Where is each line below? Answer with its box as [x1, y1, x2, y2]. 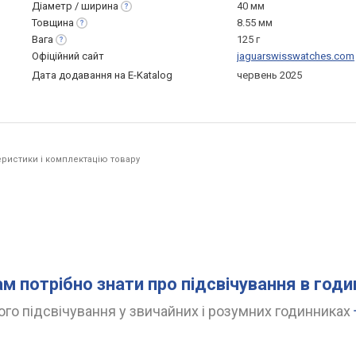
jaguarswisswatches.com [237, 50, 354, 62]
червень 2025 [237, 69, 302, 81]
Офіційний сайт [32, 50, 104, 62]
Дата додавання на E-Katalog [32, 69, 172, 81]
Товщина [32, 17, 74, 29]
